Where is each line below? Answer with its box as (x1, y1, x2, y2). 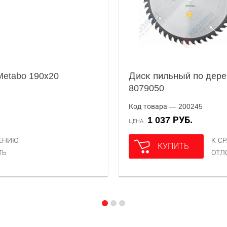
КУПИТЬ (157, 142, 189, 150)
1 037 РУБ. (152, 115, 193, 125)
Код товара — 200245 (128, 102, 203, 110)
